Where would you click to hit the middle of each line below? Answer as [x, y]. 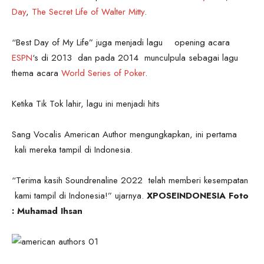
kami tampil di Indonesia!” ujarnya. [78, 195]
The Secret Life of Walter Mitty [88, 11]
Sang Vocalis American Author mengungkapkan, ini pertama [124, 134]
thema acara [37, 73]
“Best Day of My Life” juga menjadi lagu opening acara [121, 42]
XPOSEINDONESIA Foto [196, 195]
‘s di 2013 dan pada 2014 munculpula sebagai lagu [135, 57]
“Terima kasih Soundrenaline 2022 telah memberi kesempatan [130, 180]
